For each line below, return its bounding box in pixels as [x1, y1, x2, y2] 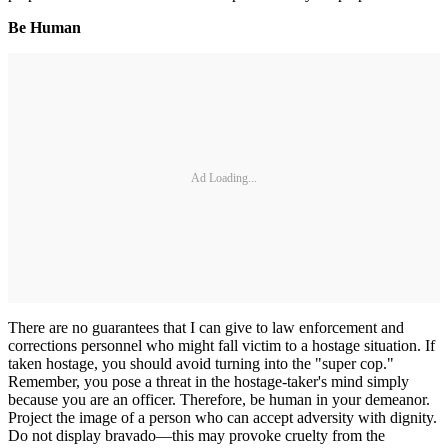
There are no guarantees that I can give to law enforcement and [8, 319, 404, 336]
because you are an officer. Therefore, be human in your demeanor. [8, 391, 430, 408]
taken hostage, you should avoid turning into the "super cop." [8, 355, 394, 372]
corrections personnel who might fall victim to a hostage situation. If [8, 337, 435, 354]
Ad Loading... [191, 170, 257, 185]
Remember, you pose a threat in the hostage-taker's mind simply [8, 373, 409, 390]
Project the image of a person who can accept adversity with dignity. [8, 409, 437, 426]
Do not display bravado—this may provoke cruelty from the [8, 427, 385, 444]
